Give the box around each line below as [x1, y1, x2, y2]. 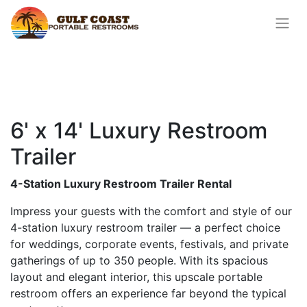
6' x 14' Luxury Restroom [10, 117, 267, 144]
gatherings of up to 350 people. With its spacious [10, 254, 268, 267]
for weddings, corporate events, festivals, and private [10, 237, 288, 251]
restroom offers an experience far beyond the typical [10, 286, 286, 300]
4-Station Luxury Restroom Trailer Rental [10, 177, 232, 191]
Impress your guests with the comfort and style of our [10, 204, 292, 218]
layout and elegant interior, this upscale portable [10, 270, 262, 284]
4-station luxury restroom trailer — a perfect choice [10, 221, 280, 234]
